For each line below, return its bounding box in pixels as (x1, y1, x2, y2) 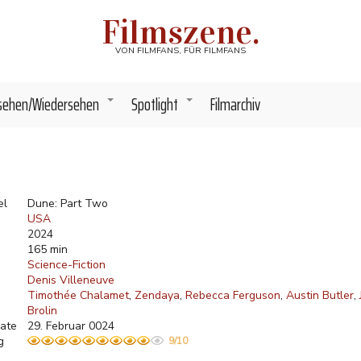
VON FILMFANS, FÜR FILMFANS (115, 44, 246, 56)
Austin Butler (285, 287, 354, 303)
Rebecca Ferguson (185, 287, 280, 303)
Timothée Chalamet (27, 287, 129, 303)
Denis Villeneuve (27, 272, 114, 288)
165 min (27, 241, 68, 257)
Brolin (27, 302, 57, 318)
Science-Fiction (27, 256, 106, 272)
